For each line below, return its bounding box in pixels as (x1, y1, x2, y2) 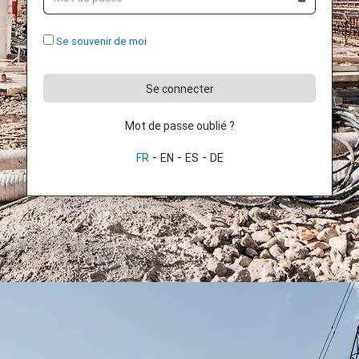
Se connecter (145, 82, 214, 96)
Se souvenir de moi (56, 34, 147, 48)
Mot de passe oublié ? (124, 119, 235, 133)
